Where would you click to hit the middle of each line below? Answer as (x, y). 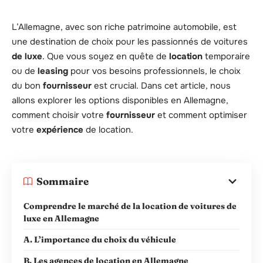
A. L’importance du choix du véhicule (100, 239)
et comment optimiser (201, 115)
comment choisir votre (59, 115)
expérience (60, 130)
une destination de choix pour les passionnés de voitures (130, 42)
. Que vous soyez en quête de (106, 57)
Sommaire (63, 181)
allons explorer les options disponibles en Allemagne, (120, 101)
